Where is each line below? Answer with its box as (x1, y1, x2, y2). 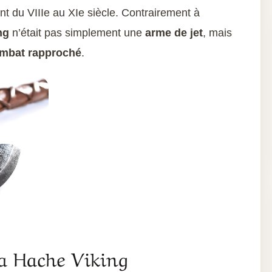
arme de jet (145, 27, 203, 39)
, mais (203, 27, 232, 39)
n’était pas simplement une (9, 27, 145, 39)
